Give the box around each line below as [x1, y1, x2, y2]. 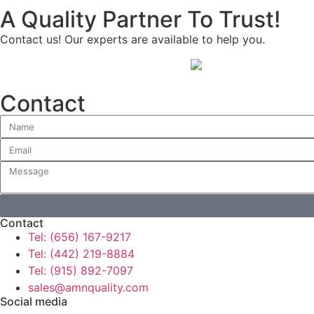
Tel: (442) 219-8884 [28, 247, 135, 261]
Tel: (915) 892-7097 [28, 264, 133, 278]
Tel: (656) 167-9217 [28, 230, 131, 245]
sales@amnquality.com [28, 280, 149, 295]
